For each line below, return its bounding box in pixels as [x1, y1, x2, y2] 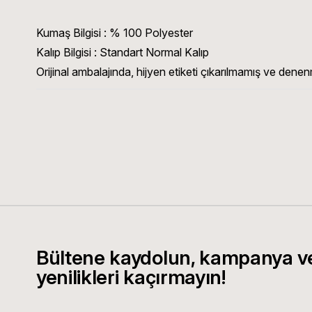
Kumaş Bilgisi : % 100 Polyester [36, 25, 193, 40]
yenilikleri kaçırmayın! [36, 265, 226, 289]
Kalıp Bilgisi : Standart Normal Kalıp [36, 45, 209, 59]
